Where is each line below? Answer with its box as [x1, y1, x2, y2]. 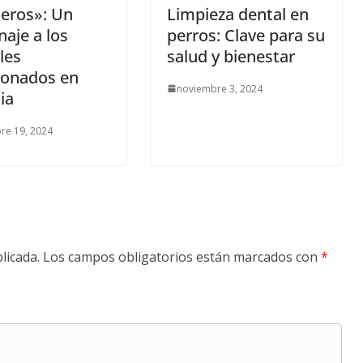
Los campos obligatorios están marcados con [43, 247, 321, 266]
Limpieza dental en [167, 2, 309, 25]
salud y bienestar [167, 45, 295, 67]
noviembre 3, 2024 [177, 81, 263, 96]
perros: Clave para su [167, 23, 325, 46]
